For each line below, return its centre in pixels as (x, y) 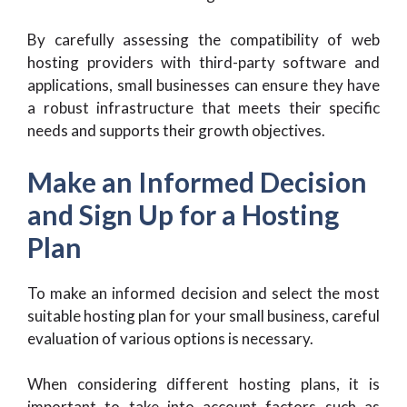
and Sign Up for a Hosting (183, 214)
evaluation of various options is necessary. (170, 338)
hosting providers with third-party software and (203, 62)
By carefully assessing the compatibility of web (203, 40)
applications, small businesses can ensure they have (203, 85)
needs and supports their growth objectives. (176, 130)
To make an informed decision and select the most (203, 293)
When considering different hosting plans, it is (203, 384)
